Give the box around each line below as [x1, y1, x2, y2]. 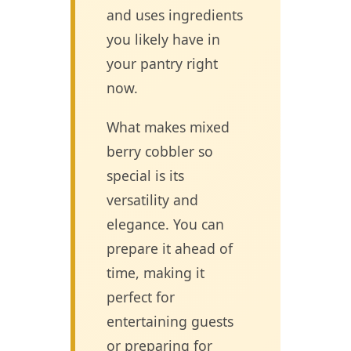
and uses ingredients [107, 5, 243, 24]
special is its [107, 165, 184, 185]
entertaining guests [107, 311, 233, 331]
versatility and [107, 190, 198, 209]
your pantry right [107, 53, 218, 73]
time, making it [107, 262, 204, 282]
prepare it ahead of [107, 238, 233, 258]
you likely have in [107, 29, 220, 49]
